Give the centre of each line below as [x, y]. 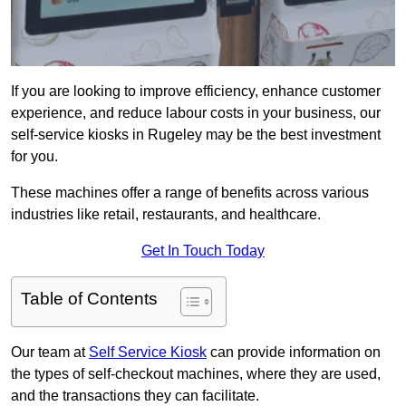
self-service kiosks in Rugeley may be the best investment [196, 135]
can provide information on [294, 353]
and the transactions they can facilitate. [135, 396]
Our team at [50, 353]
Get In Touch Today [203, 251]
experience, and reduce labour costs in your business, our [196, 113]
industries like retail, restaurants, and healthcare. [166, 215]
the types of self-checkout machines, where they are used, [196, 374]
